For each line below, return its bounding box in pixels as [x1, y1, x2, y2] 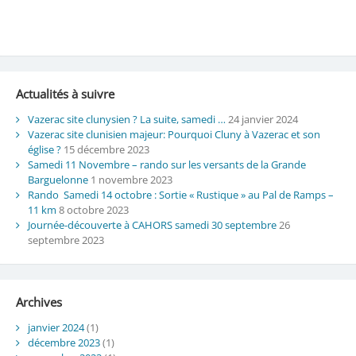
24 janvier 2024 [227, 111, 298, 126]
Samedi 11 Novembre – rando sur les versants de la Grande [27, 157, 306, 172]
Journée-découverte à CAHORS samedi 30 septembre [27, 217, 277, 232]
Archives [15, 293, 62, 310]
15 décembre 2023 [63, 141, 149, 157]
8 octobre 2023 [58, 202, 129, 217]
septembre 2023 [27, 232, 104, 247]
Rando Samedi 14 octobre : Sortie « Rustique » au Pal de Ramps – [27, 187, 334, 202]
